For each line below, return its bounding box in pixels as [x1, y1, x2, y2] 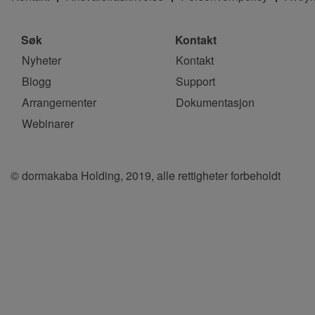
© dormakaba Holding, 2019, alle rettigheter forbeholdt [11, 167, 281, 184]
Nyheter [22, 51, 61, 68]
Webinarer [22, 115, 74, 131]
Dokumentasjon [176, 94, 255, 110]
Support [176, 72, 215, 89]
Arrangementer [22, 94, 96, 110]
